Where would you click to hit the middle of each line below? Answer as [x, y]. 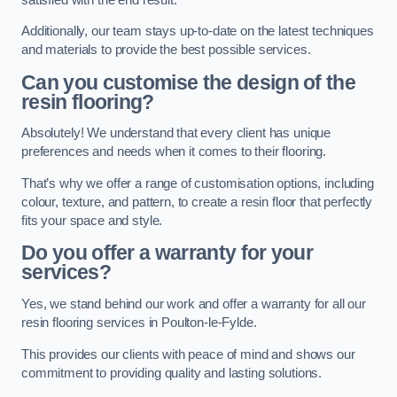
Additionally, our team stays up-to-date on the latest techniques [198, 31]
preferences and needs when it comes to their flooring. [174, 152]
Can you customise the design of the [189, 82]
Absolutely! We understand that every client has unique [176, 133]
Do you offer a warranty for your [167, 253]
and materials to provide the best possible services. [166, 50]
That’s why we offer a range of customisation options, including [198, 183]
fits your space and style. [92, 220]
